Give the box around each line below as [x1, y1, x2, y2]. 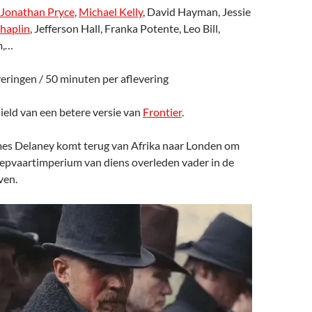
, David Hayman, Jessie [143, 5, 251, 18]
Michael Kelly [79, 5, 143, 18]
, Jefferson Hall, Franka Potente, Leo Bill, [30, 22, 220, 35]
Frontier [143, 105, 182, 118]
